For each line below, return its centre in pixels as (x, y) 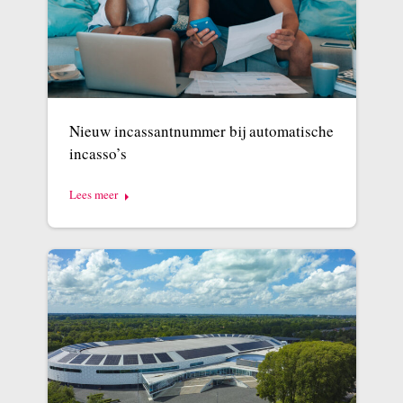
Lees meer (93, 195)
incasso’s (98, 154)
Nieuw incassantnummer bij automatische (201, 131)
